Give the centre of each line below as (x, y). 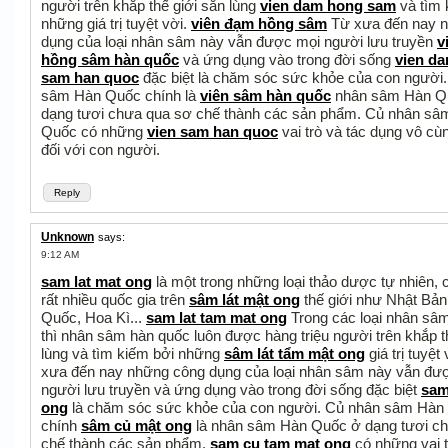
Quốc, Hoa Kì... (93, 317)
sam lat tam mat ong (216, 317)
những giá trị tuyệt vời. (116, 23)
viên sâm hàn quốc (265, 95)
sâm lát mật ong (244, 299)
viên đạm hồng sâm (259, 23)
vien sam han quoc (212, 131)
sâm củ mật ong (136, 425)
